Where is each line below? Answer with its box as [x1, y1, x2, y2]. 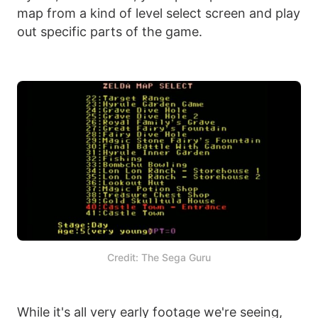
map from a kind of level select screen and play [17, 5, 300, 21]
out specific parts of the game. [17, 23, 202, 39]
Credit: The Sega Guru [107, 251, 211, 264]
